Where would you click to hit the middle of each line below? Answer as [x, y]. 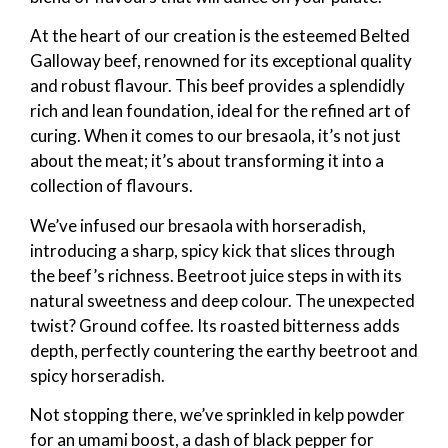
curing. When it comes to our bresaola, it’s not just [215, 136]
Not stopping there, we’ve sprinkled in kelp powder [217, 415]
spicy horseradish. [97, 375]
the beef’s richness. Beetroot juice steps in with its [216, 275]
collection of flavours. [111, 186]
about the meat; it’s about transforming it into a [207, 161]
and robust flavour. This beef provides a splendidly [217, 86]
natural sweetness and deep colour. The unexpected [222, 300]
